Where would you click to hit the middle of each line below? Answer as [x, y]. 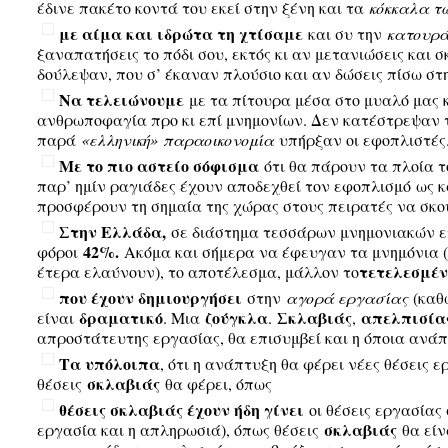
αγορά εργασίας [346, 297]
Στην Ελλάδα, [112, 231]
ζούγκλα [236, 317]
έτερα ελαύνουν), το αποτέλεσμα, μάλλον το [197, 271]
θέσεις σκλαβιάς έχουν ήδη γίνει [181, 409]
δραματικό [120, 317]
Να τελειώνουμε [121, 99]
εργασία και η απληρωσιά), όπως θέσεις [180, 429]
